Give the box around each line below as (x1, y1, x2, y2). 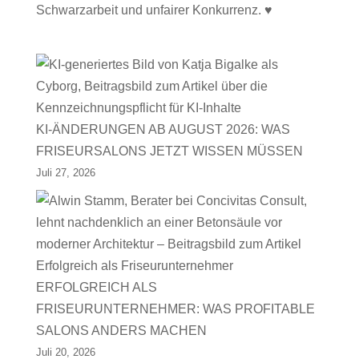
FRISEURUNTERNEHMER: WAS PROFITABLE (35, 302, 315, 316)
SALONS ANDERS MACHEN (35, 324, 207, 337)
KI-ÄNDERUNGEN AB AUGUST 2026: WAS (35, 123, 290, 136)
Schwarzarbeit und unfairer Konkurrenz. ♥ (35, 3, 272, 17)
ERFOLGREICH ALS (35, 280, 157, 294)
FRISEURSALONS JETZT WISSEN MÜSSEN (35, 144, 303, 158)
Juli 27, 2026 (35, 167, 95, 179)
